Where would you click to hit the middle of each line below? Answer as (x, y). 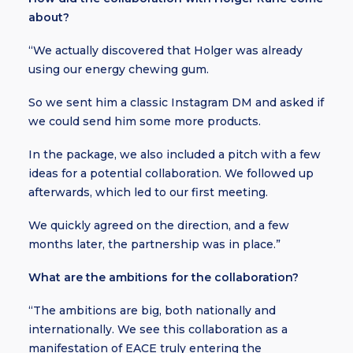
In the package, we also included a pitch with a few (175, 154)
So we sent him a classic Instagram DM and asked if (176, 102)
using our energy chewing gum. (119, 69)
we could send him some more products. (145, 121)
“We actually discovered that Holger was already (165, 50)
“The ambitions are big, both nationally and (152, 310)
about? (49, 17)
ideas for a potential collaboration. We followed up (171, 173)
